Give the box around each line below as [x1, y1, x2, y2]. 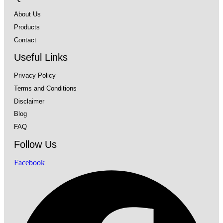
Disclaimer [14, 97, 44, 105]
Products [14, 23, 40, 31]
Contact [14, 36, 36, 44]
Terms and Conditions [14, 84, 77, 92]
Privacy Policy [14, 71, 56, 79]
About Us [14, 10, 41, 18]
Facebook [14, 158, 45, 167]
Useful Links [14, 52, 68, 63]
